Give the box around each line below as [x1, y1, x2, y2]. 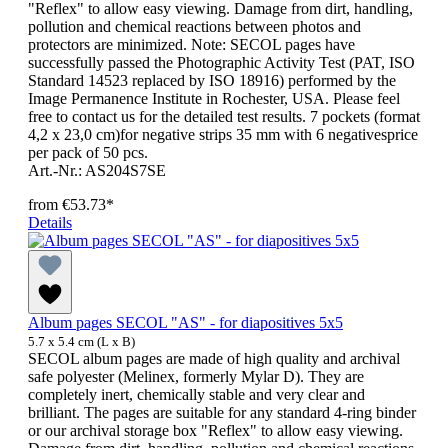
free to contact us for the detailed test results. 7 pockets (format [28, 108, 420, 126]
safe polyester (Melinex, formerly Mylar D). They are [28, 368, 364, 386]
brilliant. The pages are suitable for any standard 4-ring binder [28, 404, 416, 422]
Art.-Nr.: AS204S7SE [28, 162, 166, 180]
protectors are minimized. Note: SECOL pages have [28, 36, 355, 54]
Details [28, 214, 72, 232]
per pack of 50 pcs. [28, 144, 148, 162]
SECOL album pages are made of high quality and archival [28, 350, 400, 368]
